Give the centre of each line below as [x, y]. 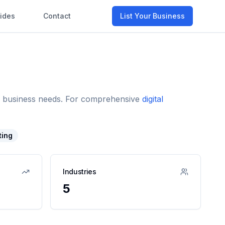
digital [153, 99]
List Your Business [152, 16]
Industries [80, 172]
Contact [57, 16]
